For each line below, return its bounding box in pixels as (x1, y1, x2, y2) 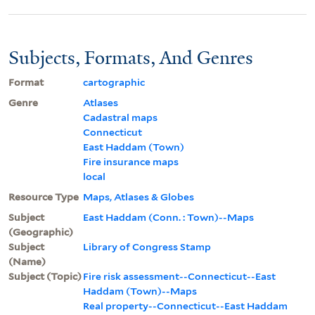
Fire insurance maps (83, 155, 179, 167)
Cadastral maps (83, 111, 157, 123)
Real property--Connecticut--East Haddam (83, 300, 288, 311)
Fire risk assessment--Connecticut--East (83, 270, 276, 282)
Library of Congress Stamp (83, 240, 211, 252)
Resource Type (8, 191, 79, 202)
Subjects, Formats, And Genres (8, 45, 253, 70)
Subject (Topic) (8, 270, 82, 282)
